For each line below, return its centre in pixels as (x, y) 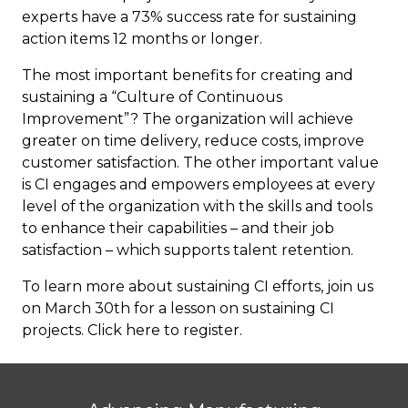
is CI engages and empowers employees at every (199, 185)
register (211, 331)
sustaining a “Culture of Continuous (152, 97)
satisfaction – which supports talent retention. (188, 250)
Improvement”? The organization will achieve (188, 119)
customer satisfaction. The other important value (200, 163)
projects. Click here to (102, 331)
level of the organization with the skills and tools (197, 207)
